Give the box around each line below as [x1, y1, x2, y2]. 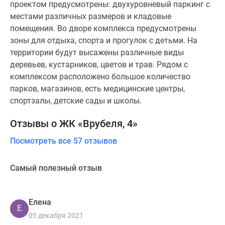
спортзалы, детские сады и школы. [10, 96, 142, 105]
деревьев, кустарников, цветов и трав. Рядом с [10, 60, 188, 69]
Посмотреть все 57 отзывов [10, 136, 117, 146]
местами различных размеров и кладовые [10, 12, 171, 21]
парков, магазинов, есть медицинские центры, [10, 84, 185, 93]
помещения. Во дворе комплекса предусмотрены [10, 24, 196, 33]
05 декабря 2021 [29, 211, 83, 219]
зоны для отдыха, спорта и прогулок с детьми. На [10, 36, 197, 45]
